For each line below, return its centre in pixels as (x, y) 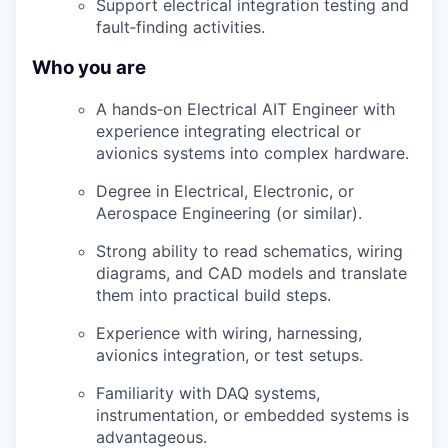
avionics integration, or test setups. (229, 354)
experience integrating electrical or (228, 130)
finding (162, 27)
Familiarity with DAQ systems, (208, 392)
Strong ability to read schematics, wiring (249, 250)
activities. (226, 27)
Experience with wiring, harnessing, (229, 332)
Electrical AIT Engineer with (288, 108)
